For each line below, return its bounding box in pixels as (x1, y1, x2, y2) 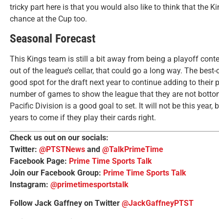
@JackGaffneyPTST (122, 198, 194, 208)
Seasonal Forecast (10, 32, 95, 46)
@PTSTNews (39, 144, 85, 154)
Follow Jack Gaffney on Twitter (10, 198, 122, 208)
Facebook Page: (10, 156, 69, 166)
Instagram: (10, 179, 50, 189)
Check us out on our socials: (10, 132, 114, 142)
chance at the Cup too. (10, 14, 87, 23)
